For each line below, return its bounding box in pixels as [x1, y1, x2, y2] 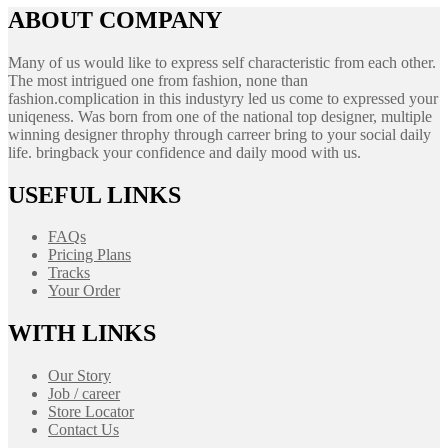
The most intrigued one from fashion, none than [8, 71, 308, 89]
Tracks [48, 264, 90, 282]
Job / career [48, 385, 120, 403]
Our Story [48, 367, 111, 385]
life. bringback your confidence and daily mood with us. [8, 143, 361, 161]
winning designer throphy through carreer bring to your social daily [8, 125, 431, 143]
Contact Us [48, 421, 119, 439]
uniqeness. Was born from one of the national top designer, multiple [8, 107, 432, 125]
